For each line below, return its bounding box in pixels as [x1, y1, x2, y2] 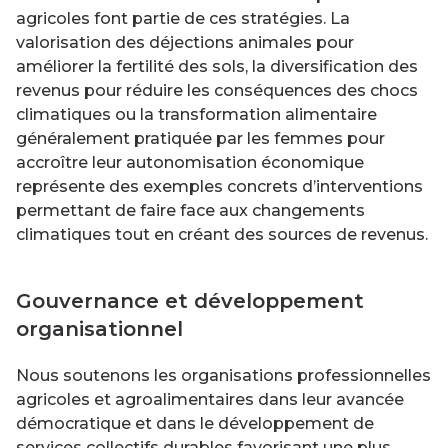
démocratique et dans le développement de [16, 413, 374, 433]
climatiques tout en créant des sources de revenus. [16, 224, 428, 244]
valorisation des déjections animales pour [16, 32, 354, 52]
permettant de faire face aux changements [16, 200, 365, 220]
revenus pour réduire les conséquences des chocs [16, 80, 418, 100]
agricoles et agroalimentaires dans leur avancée [16, 389, 404, 409]
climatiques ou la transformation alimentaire [16, 104, 377, 124]
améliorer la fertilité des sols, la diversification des [16, 56, 418, 76]
